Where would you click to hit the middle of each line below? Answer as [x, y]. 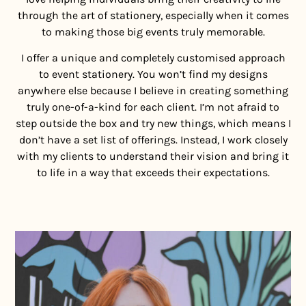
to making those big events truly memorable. [153, 31]
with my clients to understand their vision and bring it [153, 156]
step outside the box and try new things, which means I [153, 124]
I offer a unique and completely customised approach [153, 58]
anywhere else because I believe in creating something [153, 91]
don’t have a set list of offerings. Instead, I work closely [153, 140]
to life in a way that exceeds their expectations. [153, 173]
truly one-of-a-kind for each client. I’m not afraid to [153, 107]
